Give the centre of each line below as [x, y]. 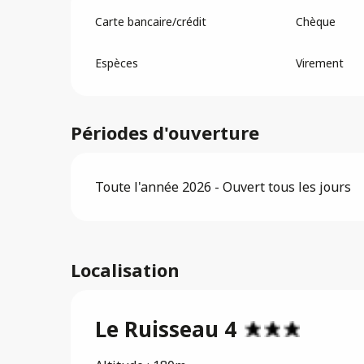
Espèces [117, 63]
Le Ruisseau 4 [166, 329]
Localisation [125, 269]
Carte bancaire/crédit [151, 21]
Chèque [315, 21]
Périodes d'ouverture [165, 132]
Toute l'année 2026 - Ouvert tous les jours [223, 186]
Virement [319, 63]
